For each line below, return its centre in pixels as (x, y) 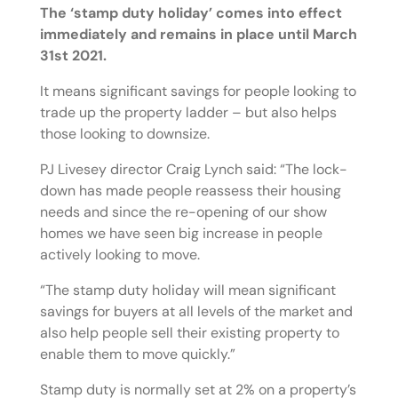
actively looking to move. (119, 255)
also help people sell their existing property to (189, 333)
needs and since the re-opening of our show (183, 212)
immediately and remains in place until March (198, 35)
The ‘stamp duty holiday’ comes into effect (191, 13)
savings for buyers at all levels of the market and (196, 312)
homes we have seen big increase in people (181, 234)
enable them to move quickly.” (137, 354)
